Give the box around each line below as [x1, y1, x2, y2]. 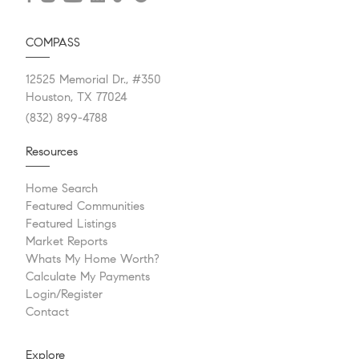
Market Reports [26, 234, 107, 249]
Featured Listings [26, 216, 116, 232]
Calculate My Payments [26, 269, 150, 284]
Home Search [26, 181, 98, 196]
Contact [26, 305, 69, 320]
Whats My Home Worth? [26, 252, 159, 267]
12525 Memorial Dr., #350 [26, 72, 161, 87]
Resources [26, 144, 78, 159]
